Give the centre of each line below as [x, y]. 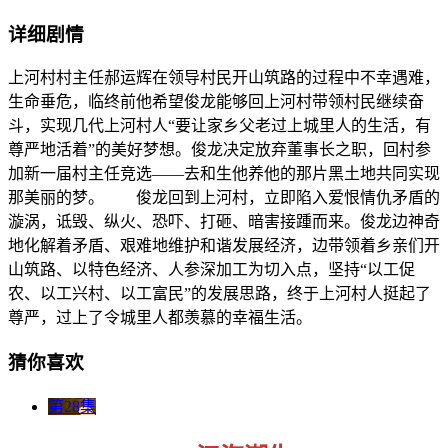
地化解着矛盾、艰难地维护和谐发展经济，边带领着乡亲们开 [224, 246]
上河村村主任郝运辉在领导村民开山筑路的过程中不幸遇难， [224, 78]
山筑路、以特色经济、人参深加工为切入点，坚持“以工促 [211, 270]
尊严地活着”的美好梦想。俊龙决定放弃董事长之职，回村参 [219, 150]
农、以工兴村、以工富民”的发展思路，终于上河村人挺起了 [219, 294]
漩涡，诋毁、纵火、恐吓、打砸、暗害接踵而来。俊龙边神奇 [224, 222]
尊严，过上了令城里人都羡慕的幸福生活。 [160, 318]
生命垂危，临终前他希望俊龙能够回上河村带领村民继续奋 [216, 102]
